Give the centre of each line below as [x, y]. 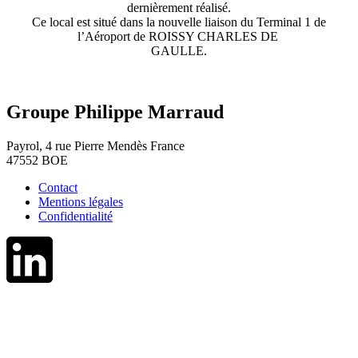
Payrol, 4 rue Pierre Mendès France [95, 146]
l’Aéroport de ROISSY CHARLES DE [179, 37]
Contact [58, 188]
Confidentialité [76, 217]
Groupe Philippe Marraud [115, 112]
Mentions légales [81, 202]
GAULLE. [179, 51]
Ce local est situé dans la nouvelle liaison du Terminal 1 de [179, 22]
